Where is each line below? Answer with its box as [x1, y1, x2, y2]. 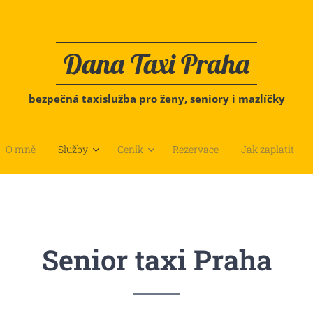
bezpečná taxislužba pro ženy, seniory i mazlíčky [28, 92, 285, 105]
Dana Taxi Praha [64, 46, 249, 81]
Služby [58, 143, 88, 156]
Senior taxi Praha [41, 241, 272, 278]
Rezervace [173, 143, 219, 156]
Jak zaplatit [241, 143, 294, 156]
